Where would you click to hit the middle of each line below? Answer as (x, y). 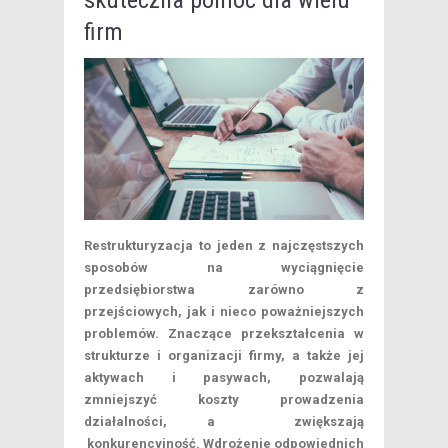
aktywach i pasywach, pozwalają (224, 378)
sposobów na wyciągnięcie (224, 268)
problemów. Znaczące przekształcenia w (224, 334)
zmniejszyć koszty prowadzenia (224, 400)
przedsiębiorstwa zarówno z (224, 290)
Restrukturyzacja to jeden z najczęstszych (224, 246)
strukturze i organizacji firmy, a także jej (224, 356)
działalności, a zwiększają (224, 422)
